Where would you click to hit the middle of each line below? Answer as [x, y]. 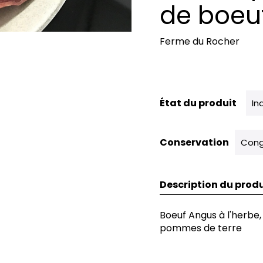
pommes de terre [201, 228]
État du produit [198, 103]
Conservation [194, 142]
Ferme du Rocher [200, 41]
